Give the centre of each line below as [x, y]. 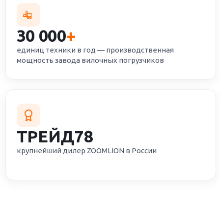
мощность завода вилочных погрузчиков [90, 60]
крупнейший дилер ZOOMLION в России [86, 151]
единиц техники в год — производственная [95, 50]
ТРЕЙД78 [55, 136]
